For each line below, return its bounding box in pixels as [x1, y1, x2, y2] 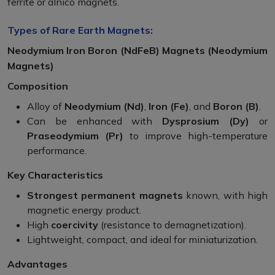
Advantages [7, 258, 68, 271]
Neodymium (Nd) [64, 100, 144, 113]
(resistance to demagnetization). [98, 219, 246, 231]
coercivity [51, 219, 98, 231]
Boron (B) [213, 100, 259, 113]
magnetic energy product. [27, 204, 141, 217]
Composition [7, 80, 68, 93]
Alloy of [27, 100, 64, 113]
